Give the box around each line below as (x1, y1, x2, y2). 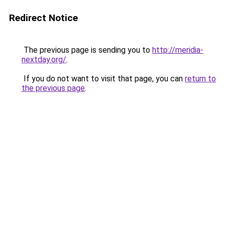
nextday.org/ (22, 55, 66, 64)
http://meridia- (152, 45, 203, 55)
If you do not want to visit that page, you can (22, 74, 185, 83)
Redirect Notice (9, 12, 78, 24)
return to (185, 74, 216, 83)
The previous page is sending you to (22, 45, 152, 55)
